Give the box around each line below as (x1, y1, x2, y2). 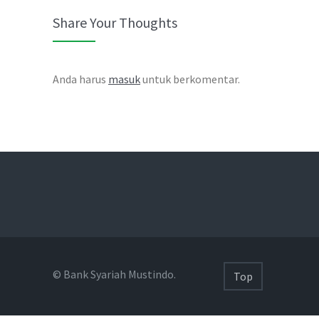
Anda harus (53, 71, 108, 86)
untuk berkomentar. (140, 71, 240, 86)
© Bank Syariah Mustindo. (53, 266, 176, 281)
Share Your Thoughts (53, 13, 177, 31)
